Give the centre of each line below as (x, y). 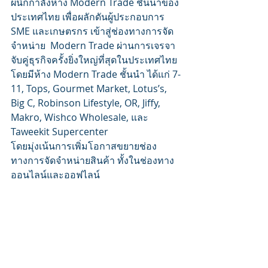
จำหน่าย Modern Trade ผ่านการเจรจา (93, 46)
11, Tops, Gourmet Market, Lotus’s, (90, 89)
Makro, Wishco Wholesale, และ (81, 118)
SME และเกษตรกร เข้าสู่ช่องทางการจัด (92, 31)
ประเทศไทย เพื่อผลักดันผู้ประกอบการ (89, 17)
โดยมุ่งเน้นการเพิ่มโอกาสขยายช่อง (84, 146)
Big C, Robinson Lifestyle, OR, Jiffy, (87, 103)
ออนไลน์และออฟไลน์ (57, 175)
